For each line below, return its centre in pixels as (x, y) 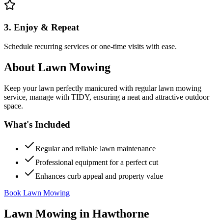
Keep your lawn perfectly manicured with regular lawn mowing (103, 88)
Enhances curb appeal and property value (99, 176)
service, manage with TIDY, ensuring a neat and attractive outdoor (107, 97)
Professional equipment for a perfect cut (97, 162)
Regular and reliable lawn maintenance (96, 149)
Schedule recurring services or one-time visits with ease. (90, 46)
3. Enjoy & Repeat (41, 27)
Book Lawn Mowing (37, 193)
